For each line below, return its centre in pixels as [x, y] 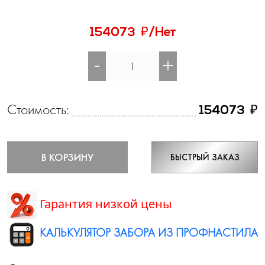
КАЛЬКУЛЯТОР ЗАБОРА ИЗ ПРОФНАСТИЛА [147, 233]
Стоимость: [38, 109]
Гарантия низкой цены [104, 204]
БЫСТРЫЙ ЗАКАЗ [205, 157]
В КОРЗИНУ [67, 157]
